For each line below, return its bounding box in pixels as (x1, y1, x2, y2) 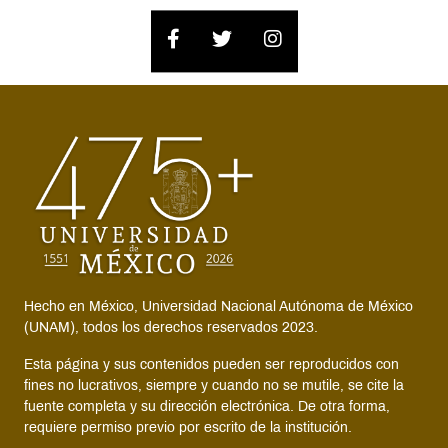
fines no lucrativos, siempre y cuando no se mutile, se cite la (24, 379, 404, 393)
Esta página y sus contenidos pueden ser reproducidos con (24, 358, 399, 372)
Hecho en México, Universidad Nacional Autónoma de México (24, 300, 413, 314)
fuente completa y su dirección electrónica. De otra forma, (24, 400, 390, 414)
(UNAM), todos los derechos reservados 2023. (24, 321, 318, 335)
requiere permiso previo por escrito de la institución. (24, 421, 352, 435)
